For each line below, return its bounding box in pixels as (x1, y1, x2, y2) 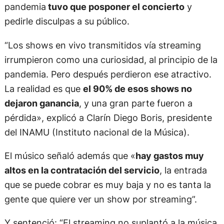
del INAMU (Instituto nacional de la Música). (4, 126, 189, 137)
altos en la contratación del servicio (4, 164, 159, 175)
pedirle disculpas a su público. (4, 15, 129, 27)
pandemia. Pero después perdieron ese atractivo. (4, 68, 211, 79)
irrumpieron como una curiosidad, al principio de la (4, 53, 217, 65)
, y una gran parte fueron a (78, 97, 192, 108)
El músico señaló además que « (4, 149, 135, 161)
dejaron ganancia (4, 97, 79, 108)
